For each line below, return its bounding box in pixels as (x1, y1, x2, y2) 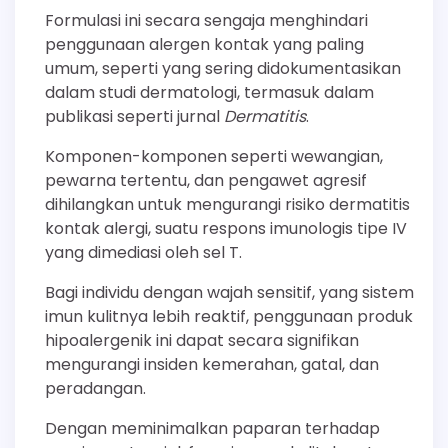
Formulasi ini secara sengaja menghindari (45, 8, 368, 32)
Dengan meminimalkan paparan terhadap (45, 416, 380, 440)
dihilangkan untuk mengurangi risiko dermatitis (45, 192, 410, 216)
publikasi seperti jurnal (45, 104, 224, 128)
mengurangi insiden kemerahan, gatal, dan (45, 352, 379, 376)
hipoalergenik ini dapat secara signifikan (45, 328, 359, 352)
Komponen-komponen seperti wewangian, (45, 144, 383, 168)
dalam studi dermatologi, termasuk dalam (45, 80, 374, 104)
